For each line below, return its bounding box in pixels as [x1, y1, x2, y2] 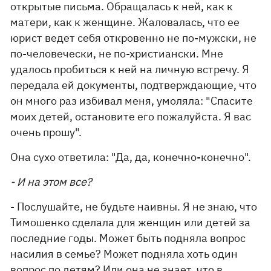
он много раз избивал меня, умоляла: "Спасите [10, 94, 253, 108]
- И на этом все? [10, 175, 93, 189]
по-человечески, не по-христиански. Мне [10, 47, 224, 60]
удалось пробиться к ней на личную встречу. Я [10, 62, 250, 76]
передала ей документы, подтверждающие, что [10, 78, 257, 92]
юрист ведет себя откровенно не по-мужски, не [10, 31, 257, 45]
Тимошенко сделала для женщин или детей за [10, 215, 251, 229]
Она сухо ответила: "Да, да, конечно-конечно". [10, 150, 252, 164]
